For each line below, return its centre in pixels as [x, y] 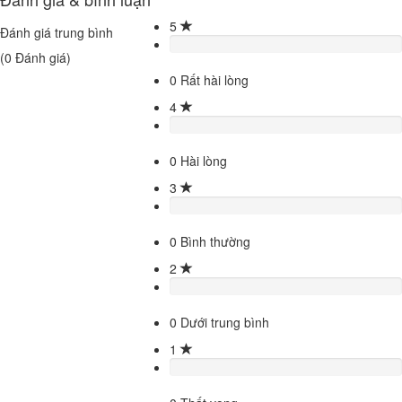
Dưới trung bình [223, 322]
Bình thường [214, 241]
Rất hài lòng [213, 79]
